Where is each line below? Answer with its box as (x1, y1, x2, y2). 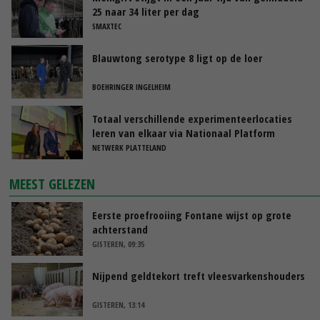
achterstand (92, 221, 148, 236)
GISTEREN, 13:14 (92, 299, 144, 310)
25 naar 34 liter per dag (92, 4, 199, 19)
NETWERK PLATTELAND (92, 141, 166, 153)
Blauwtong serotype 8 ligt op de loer (92, 50, 262, 65)
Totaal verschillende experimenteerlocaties (92, 111, 292, 126)
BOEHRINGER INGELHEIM (92, 81, 171, 92)
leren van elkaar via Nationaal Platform (92, 125, 275, 140)
